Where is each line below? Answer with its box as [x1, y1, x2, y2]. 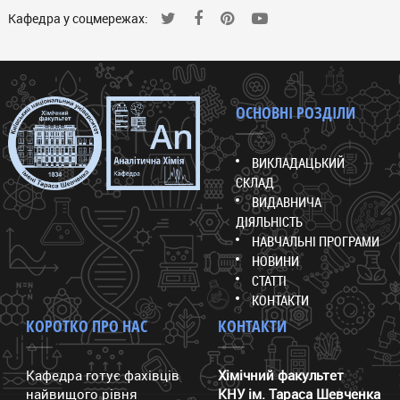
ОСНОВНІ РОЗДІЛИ [235, 101, 355, 124]
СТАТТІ [251, 271, 287, 289]
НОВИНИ [251, 251, 299, 270]
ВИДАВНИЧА [251, 192, 321, 211]
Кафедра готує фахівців [25, 365, 179, 384]
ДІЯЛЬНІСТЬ [235, 212, 303, 230]
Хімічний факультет [217, 365, 344, 384]
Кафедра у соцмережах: [7, 9, 148, 27]
